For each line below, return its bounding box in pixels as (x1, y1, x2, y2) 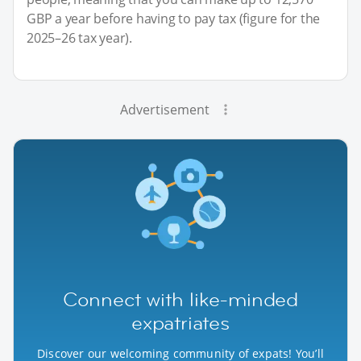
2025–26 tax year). (27, 28, 132, 47)
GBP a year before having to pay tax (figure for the (27, 9, 321, 27)
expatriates (131, 309, 230, 335)
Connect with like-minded (62, 286, 299, 312)
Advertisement (119, 100, 210, 118)
